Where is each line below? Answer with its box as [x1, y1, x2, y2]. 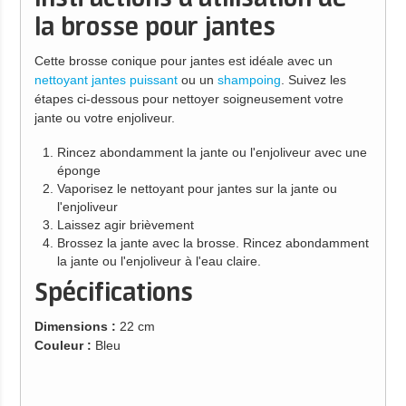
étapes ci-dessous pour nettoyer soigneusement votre [34, 92, 343, 107]
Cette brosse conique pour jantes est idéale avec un [34, 53, 333, 69]
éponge [56, 163, 101, 179]
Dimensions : [34, 319, 116, 334]
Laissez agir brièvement [56, 217, 194, 233]
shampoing [217, 72, 281, 88]
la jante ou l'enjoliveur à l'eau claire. [56, 254, 261, 269]
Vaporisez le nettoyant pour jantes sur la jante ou [56, 181, 337, 197]
